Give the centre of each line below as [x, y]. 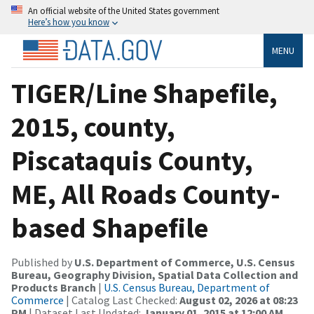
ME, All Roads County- [146, 194]
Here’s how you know [69, 22]
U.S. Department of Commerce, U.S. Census [185, 262]
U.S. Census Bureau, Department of [187, 287]
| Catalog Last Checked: [122, 300]
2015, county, [93, 127]
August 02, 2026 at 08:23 [239, 300]
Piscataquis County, [132, 160]
